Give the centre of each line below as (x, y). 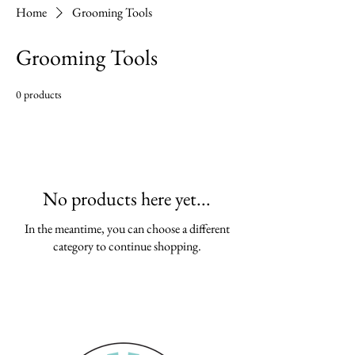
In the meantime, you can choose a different (127, 229)
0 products (39, 94)
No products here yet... (127, 198)
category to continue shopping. (127, 246)
